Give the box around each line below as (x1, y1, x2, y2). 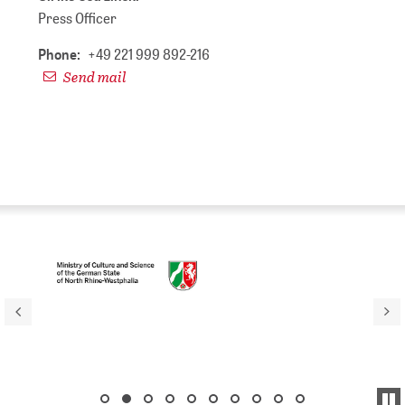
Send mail (61, 66, 127, 88)
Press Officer (38, 8, 118, 28)
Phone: (38, 44, 81, 64)
